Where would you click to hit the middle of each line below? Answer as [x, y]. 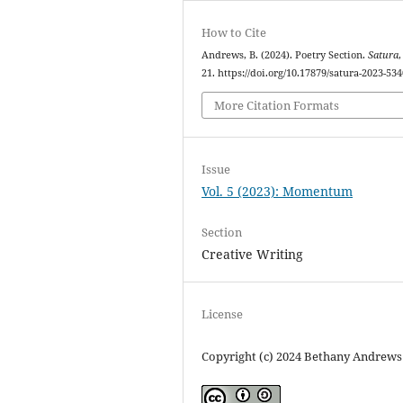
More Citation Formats [277, 105]
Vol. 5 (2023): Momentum [278, 191]
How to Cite [234, 33]
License [223, 313]
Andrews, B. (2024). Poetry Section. [285, 55]
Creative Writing [253, 254]
